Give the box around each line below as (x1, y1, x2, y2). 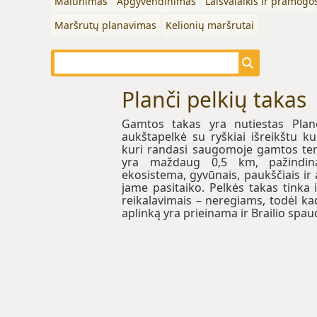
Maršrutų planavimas (54, 18, 156, 32)
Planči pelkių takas (122, 85, 306, 114)
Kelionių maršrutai (166, 18, 254, 32)
